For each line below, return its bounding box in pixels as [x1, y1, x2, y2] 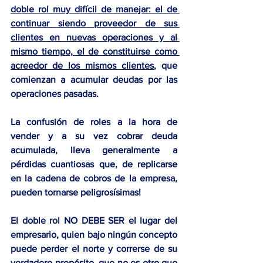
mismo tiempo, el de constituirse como [11, 46, 177, 57]
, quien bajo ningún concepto [56, 230, 177, 240]
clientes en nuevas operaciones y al [11, 32, 177, 43]
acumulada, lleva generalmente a [11, 145, 177, 156]
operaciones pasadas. [11, 89, 99, 99]
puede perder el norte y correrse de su [11, 244, 177, 254]
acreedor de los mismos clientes [11, 60, 154, 71]
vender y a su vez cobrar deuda [11, 131, 177, 141]
